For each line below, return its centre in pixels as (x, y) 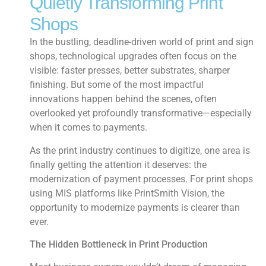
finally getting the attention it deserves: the (118, 164)
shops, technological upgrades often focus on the (133, 56)
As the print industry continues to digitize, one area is (140, 150)
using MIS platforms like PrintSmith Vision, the (127, 193)
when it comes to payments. (88, 128)
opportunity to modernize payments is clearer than (135, 207)
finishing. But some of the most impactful (117, 85)
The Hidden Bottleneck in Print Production (119, 244)
